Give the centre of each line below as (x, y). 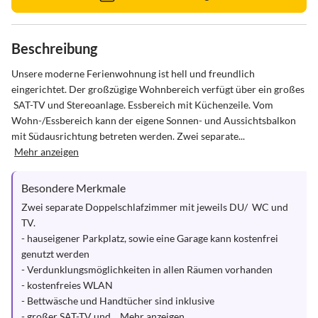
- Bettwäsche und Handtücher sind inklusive (118, 301)
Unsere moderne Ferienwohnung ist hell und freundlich (134, 73)
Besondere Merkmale (73, 188)
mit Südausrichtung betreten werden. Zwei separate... (128, 136)
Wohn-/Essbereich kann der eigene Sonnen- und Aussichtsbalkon (155, 120)
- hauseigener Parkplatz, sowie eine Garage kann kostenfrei (151, 238)
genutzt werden (55, 254)
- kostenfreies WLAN (68, 285)
